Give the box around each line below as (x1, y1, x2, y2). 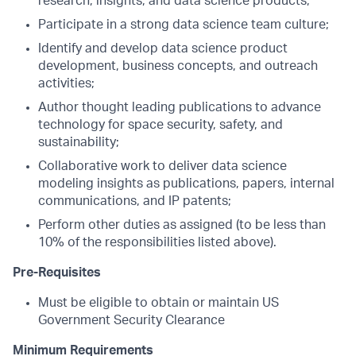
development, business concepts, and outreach (38, 60, 318, 72)
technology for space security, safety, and (38, 118, 283, 131)
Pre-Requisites (13, 266, 101, 279)
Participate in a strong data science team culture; (38, 18, 329, 31)
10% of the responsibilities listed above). (38, 236, 277, 249)
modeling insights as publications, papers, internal (38, 177, 335, 190)
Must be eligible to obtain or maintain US (38, 296, 279, 309)
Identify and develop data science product (38, 42, 288, 55)
